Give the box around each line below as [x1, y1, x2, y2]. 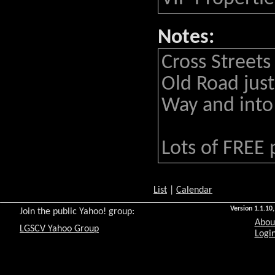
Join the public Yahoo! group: [20, 207, 134, 217]
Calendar [176, 185, 212, 195]
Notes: [158, 27, 214, 48]
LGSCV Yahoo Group [20, 224, 99, 234]
